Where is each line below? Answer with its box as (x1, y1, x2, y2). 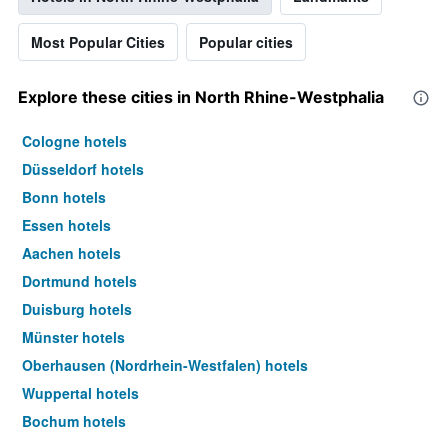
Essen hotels (22, 215, 111, 236)
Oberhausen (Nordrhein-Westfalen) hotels (22, 355, 308, 376)
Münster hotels (22, 327, 125, 348)
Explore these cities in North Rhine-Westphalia (18, 87, 384, 108)
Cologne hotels (22, 131, 127, 152)
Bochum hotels (22, 411, 126, 432)
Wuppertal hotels (22, 383, 139, 404)
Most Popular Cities (31, 32, 165, 53)
